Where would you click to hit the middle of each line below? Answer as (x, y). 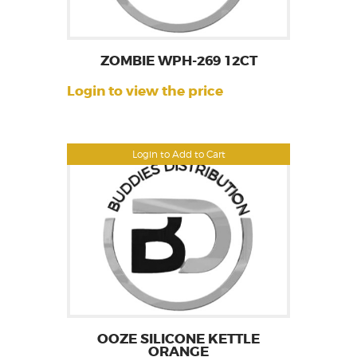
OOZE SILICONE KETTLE (178, 339)
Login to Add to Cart (178, 154)
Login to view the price (145, 92)
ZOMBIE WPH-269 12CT (178, 61)
